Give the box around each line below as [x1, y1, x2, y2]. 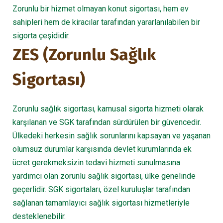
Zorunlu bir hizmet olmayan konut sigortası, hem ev [12, 4, 189, 13]
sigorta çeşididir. [12, 31, 70, 40]
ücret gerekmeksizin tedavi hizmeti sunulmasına [12, 158, 180, 167]
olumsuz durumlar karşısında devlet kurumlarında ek [12, 144, 192, 154]
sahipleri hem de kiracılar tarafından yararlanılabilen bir [12, 17, 200, 27]
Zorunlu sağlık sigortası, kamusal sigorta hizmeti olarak [12, 104, 204, 113]
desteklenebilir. [12, 212, 66, 221]
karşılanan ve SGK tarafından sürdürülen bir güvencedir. [12, 117, 201, 127]
